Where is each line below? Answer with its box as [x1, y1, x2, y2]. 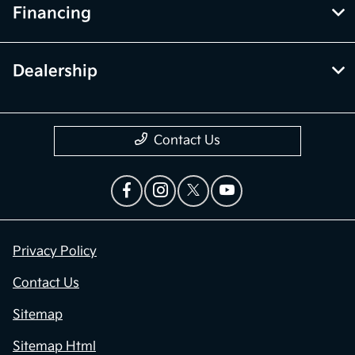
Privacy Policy [13, 244, 97, 260]
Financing [13, 4, 91, 24]
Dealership [13, 62, 97, 82]
